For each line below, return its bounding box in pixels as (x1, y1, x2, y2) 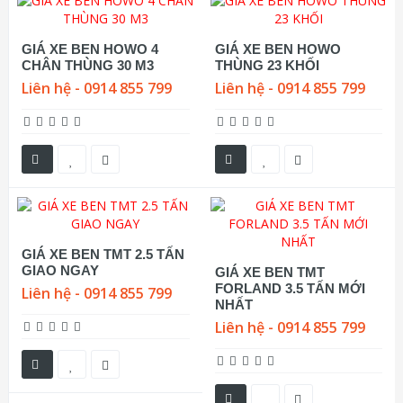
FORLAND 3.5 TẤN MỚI (214, 281, 365, 296)
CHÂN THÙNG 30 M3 (22, 58, 154, 73)
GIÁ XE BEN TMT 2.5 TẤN (22, 246, 184, 262)
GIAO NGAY (22, 263, 99, 278)
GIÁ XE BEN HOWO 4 (22, 41, 158, 57)
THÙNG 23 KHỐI (214, 58, 319, 73)
